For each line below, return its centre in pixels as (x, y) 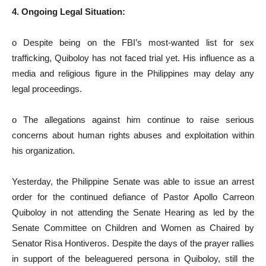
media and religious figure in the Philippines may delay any (133, 73)
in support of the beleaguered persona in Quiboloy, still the (133, 259)
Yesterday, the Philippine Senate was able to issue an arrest (133, 181)
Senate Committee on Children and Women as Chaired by (133, 228)
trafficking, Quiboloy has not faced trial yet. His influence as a (133, 58)
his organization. (43, 151)
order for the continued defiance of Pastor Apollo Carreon (133, 197)
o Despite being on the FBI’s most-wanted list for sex (133, 42)
